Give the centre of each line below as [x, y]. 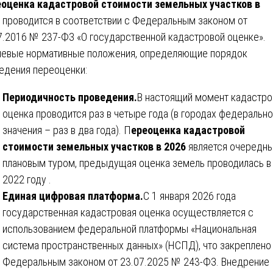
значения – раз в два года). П [67, 130]
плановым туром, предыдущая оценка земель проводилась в [137, 163]
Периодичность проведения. [70, 97]
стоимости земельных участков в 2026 [94, 146]
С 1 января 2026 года [190, 196]
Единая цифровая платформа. [73, 196]
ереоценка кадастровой [188, 130]
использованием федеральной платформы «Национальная [129, 229]
